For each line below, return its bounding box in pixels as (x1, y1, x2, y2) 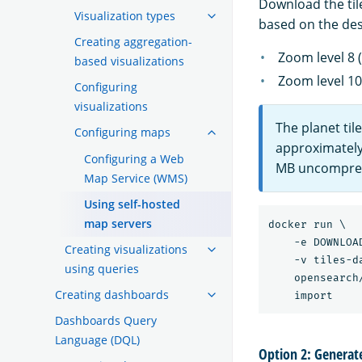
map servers (84, 215, 152, 231)
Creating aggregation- (74, 33, 192, 49)
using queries (65, 260, 139, 276)
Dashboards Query (55, 312, 157, 328)
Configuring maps (74, 124, 170, 140)
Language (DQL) (55, 331, 140, 347)
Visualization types (74, 7, 175, 23)
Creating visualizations (65, 241, 187, 257)
